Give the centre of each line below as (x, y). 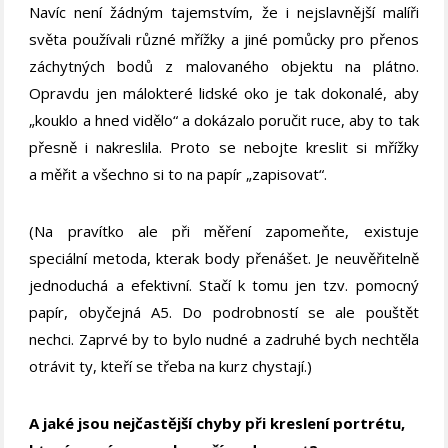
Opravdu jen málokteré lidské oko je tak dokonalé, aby (224, 92)
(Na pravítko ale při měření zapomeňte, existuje (224, 230)
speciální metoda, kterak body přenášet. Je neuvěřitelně (224, 257)
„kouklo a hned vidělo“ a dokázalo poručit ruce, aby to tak (224, 119)
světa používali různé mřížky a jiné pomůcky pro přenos (224, 38)
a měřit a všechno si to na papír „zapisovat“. (178, 173)
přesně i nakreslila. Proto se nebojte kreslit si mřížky (224, 146)
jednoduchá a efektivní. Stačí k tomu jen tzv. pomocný (224, 284)
